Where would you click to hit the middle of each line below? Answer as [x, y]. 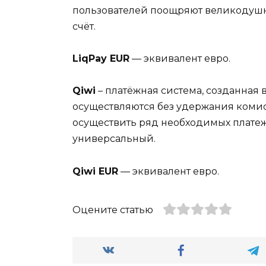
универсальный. [114, 139]
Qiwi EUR [95, 171]
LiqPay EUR [101, 59]
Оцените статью [113, 210]
